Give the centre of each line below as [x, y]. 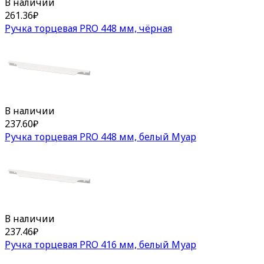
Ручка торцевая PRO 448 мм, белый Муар [100, 136]
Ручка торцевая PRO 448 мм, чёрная [88, 29]
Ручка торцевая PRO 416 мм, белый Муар [100, 245]
